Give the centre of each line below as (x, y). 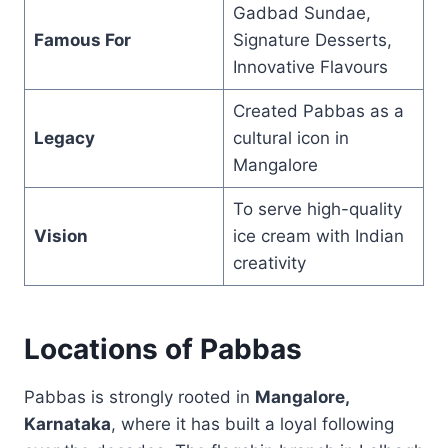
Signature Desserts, (312, 39)
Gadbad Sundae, (301, 12)
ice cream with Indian (318, 235)
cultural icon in (290, 137)
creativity (269, 262)
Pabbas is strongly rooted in (139, 396)
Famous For (82, 39)
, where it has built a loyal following (252, 423)
